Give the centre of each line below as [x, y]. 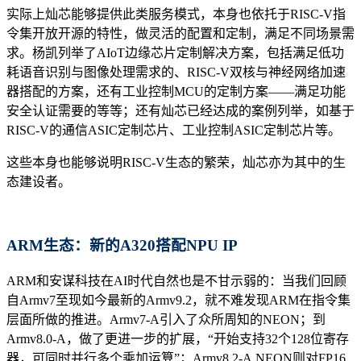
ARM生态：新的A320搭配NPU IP [122, 245]
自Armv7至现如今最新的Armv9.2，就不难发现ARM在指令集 [178, 300]
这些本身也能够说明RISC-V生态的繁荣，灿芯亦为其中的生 [176, 163]
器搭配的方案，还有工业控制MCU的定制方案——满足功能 [176, 92]
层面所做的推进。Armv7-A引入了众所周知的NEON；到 [166, 319]
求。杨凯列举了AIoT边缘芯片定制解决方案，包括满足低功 [175, 53]
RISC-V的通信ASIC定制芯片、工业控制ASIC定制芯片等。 [174, 131]
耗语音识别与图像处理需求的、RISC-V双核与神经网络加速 [176, 73]
